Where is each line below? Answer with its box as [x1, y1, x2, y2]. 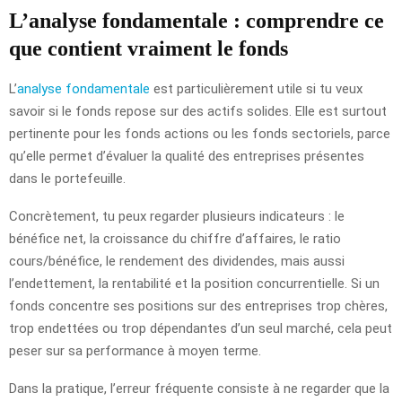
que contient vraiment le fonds [9, 36, 288, 60]
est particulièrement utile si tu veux [150, 80, 363, 97]
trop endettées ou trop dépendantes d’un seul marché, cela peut [9, 319, 392, 336]
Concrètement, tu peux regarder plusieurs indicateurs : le [9, 207, 345, 224]
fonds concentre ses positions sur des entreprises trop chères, [9, 297, 388, 314]
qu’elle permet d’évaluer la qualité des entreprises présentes [9, 147, 364, 164]
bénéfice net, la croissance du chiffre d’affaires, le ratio [9, 230, 341, 247]
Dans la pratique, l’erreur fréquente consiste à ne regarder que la [9, 380, 389, 397]
